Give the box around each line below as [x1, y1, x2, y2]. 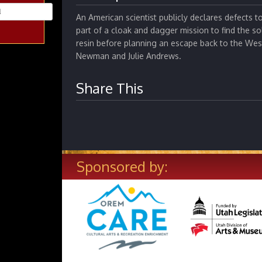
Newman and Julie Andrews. [76, 51, 181, 61]
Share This [76, 79, 143, 98]
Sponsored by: [77, 157, 168, 176]
